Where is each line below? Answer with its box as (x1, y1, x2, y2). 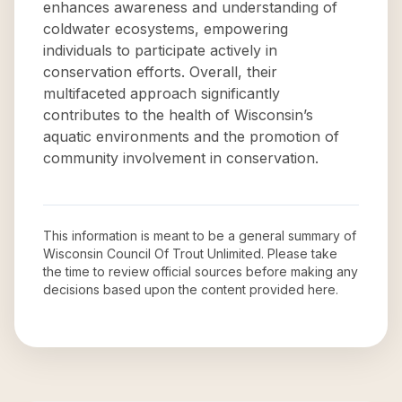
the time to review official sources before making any (43, 264, 358, 279)
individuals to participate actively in (43, 41, 277, 59)
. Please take (261, 246, 337, 261)
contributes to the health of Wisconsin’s (43, 106, 313, 124)
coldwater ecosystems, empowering (43, 20, 288, 38)
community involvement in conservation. (43, 149, 319, 167)
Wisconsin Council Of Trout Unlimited (43, 246, 261, 261)
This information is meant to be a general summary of (43, 228, 356, 243)
